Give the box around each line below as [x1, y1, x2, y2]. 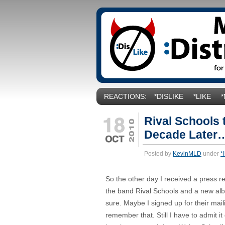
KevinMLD [173, 150, 201, 157]
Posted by [144, 150, 173, 157]
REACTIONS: [104, 93, 147, 100]
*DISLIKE [154, 93, 183, 100]
